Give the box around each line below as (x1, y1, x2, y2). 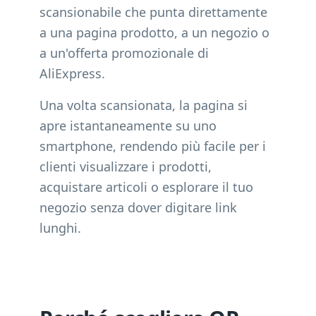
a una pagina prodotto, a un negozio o (39, 24, 269, 41)
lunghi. (39, 219, 81, 236)
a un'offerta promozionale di (39, 44, 209, 61)
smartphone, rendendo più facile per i (39, 138, 266, 154)
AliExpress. (39, 65, 105, 82)
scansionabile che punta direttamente (39, 4, 267, 20)
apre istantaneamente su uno (39, 117, 217, 134)
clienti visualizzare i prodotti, (39, 158, 212, 175)
